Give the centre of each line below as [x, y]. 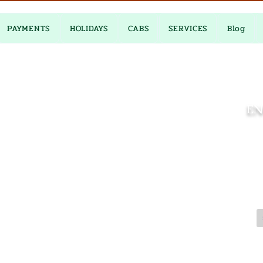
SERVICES [188, 28]
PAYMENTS [28, 28]
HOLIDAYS [89, 28]
